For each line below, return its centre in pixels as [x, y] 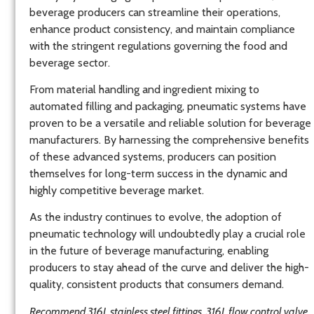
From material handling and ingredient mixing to [144, 89]
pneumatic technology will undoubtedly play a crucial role [168, 234]
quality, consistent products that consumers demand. [157, 285]
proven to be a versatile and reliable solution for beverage [170, 123]
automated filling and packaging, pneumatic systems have [168, 106]
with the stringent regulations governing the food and [158, 46]
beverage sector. [70, 62]
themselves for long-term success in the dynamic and [158, 173]
